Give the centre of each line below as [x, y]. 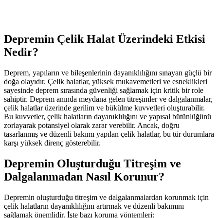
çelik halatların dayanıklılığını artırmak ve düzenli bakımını [94, 206]
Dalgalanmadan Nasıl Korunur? [84, 176]
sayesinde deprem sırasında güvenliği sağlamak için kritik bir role [104, 90]
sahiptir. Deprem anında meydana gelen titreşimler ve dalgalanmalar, [108, 99]
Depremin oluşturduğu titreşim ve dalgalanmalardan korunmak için [106, 197]
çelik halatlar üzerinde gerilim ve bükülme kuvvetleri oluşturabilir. [104, 108]
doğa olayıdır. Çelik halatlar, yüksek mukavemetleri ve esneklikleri [106, 81]
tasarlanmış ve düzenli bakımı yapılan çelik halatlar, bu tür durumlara [109, 134]
